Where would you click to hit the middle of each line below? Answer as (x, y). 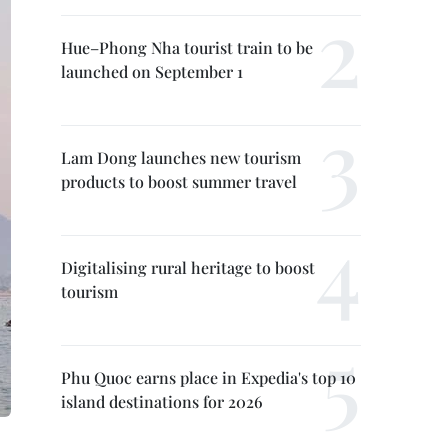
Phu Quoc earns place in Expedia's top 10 (208, 377)
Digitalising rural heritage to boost (188, 267)
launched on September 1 (152, 71)
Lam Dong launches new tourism (181, 157)
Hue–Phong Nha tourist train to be (187, 47)
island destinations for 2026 (162, 401)
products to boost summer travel (179, 181)
